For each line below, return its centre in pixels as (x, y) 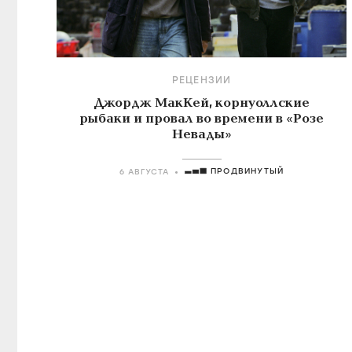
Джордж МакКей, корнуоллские (202, 103)
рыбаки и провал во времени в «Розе (202, 119)
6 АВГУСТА (145, 172)
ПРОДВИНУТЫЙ (247, 171)
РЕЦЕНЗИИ (202, 80)
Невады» (202, 134)
